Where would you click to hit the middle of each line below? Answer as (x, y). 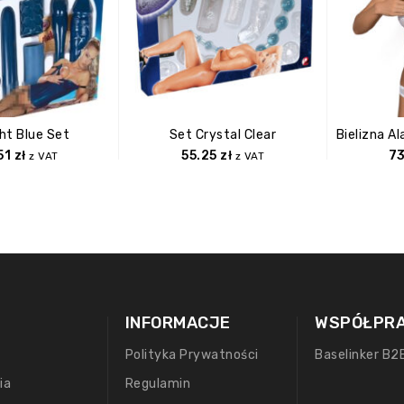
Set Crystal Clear (223, 134)
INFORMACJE (178, 322)
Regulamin (158, 383)
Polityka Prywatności (192, 354)
